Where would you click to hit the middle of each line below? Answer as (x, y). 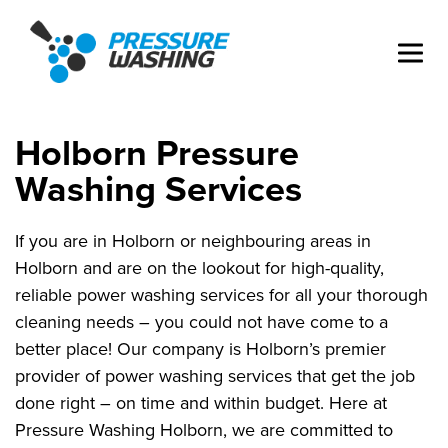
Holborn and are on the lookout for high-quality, (199, 267)
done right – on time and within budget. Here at (201, 402)
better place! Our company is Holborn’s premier (200, 348)
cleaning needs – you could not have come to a (201, 321)
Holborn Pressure (157, 153)
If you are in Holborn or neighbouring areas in (193, 240)
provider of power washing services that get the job (215, 375)
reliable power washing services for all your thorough (221, 294)
